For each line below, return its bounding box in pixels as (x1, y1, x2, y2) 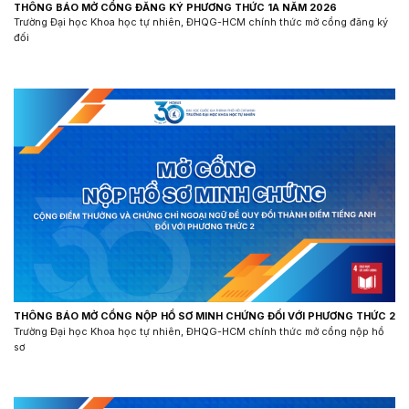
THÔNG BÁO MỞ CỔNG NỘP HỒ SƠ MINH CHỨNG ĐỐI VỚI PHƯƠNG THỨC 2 (14, 309, 395, 323)
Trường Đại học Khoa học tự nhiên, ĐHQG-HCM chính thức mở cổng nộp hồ (14, 324, 384, 338)
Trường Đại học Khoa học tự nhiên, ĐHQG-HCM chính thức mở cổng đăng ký (14, 16, 388, 29)
